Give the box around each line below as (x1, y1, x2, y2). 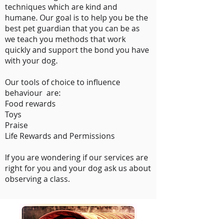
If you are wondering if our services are (5, 152, 148, 163)
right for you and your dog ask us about (5, 163, 151, 174)
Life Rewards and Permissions (5, 131, 115, 141)
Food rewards (5, 98, 56, 109)
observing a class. (5, 174, 70, 184)
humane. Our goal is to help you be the (5, 12, 148, 23)
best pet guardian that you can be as (5, 23, 140, 34)
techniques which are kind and (5, 1, 117, 12)
